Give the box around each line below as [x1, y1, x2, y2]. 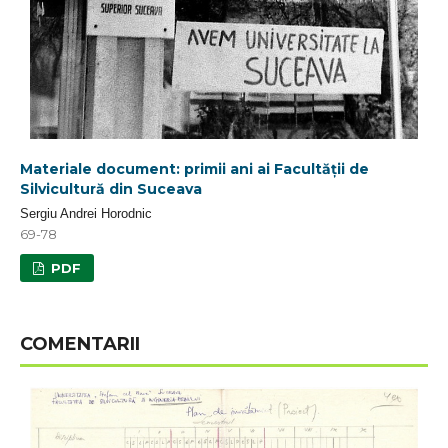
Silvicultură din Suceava [20, 180, 202, 198]
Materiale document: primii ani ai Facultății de [20, 160, 369, 178]
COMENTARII [20, 333, 140, 355]
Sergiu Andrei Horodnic [20, 206, 152, 221]
